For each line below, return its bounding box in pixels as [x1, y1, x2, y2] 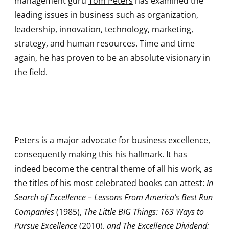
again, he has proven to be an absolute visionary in [14, 52, 210, 64]
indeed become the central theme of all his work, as [14, 163, 213, 175]
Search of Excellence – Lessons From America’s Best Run [14, 192, 213, 203]
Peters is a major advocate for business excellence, [14, 134, 210, 146]
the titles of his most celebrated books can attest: [14, 177, 207, 189]
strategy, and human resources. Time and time [14, 38, 195, 50]
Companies [14, 206, 54, 218]
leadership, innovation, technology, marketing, [14, 24, 193, 35]
